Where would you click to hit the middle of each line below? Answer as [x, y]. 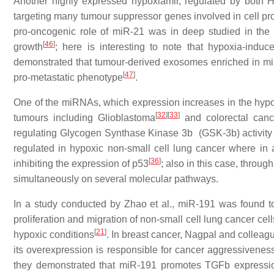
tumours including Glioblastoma [84, 118]
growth [28, 47]
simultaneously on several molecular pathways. [116, 179]
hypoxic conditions [54, 235]
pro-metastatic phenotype [68, 78]
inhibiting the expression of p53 [81, 164]
